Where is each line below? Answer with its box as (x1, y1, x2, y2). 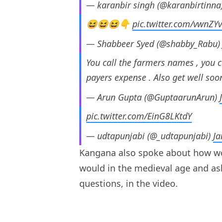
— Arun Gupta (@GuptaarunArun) (86, 91, 220, 104)
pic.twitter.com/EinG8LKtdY (86, 110, 192, 122)
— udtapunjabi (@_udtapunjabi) (86, 130, 213, 142)
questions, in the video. (79, 177, 180, 190)
